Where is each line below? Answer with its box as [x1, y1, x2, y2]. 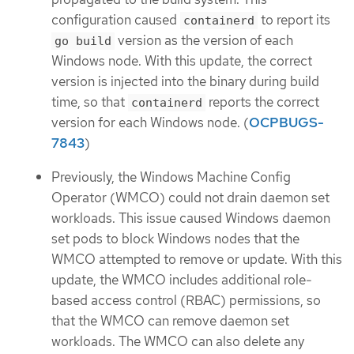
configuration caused [51, 11, 180, 29]
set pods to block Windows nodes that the [51, 229, 299, 247]
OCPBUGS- [249, 114, 324, 132]
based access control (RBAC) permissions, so [51, 291, 321, 309]
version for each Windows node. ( [51, 114, 249, 132]
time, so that [51, 93, 128, 111]
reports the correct [205, 93, 319, 111]
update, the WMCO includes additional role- [51, 270, 312, 288]
